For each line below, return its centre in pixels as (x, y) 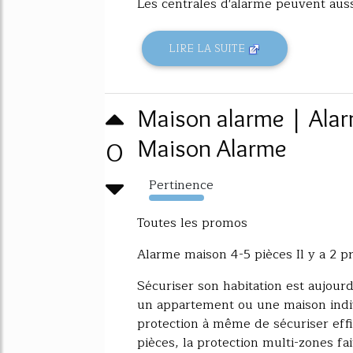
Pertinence (181, 186)
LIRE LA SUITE (209, 48)
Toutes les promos (192, 223)
